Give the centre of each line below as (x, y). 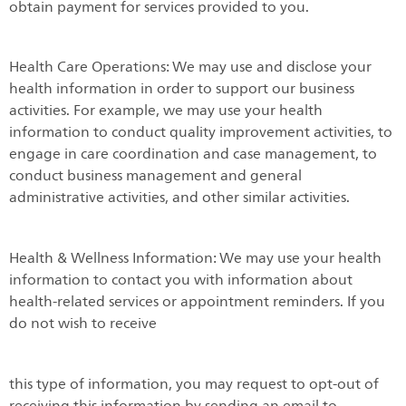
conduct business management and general (155, 176)
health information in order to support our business (182, 89)
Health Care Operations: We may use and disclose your (190, 68)
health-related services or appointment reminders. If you (197, 301)
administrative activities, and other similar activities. (179, 198)
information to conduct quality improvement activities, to (201, 133)
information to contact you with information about (181, 280)
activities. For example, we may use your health (166, 111)
